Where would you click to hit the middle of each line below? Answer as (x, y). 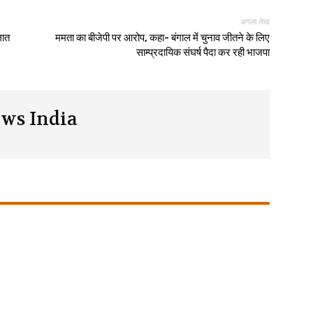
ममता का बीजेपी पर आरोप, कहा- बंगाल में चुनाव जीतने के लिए (162, 38)
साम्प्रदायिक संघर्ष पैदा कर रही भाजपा (203, 52)
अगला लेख (255, 22)
